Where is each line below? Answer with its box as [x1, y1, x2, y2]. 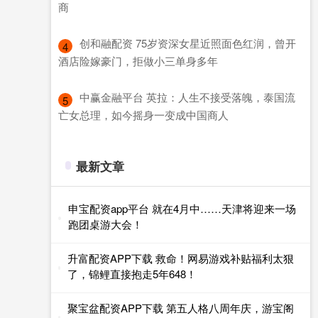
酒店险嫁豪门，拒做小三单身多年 [58, 53, 218, 68]
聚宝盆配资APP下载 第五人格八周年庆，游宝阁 [67, 300, 295, 315]
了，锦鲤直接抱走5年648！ [67, 265, 197, 281]
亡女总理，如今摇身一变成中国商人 [58, 106, 229, 122]
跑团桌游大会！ [67, 216, 143, 231]
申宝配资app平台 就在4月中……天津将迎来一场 [67, 200, 296, 216]
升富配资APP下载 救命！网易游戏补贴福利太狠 [67, 250, 295, 265]
